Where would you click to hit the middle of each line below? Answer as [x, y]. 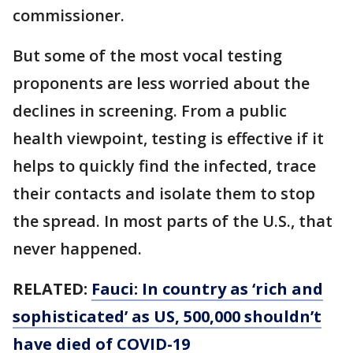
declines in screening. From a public [150, 110]
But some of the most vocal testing [147, 55]
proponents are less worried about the [161, 83]
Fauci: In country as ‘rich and [207, 288]
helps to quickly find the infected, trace [164, 165]
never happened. [77, 248]
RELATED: [52, 288]
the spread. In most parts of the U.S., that [173, 221]
